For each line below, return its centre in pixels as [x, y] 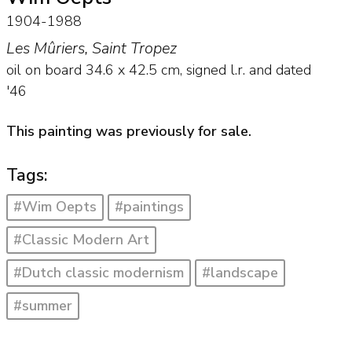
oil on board [44, 70]
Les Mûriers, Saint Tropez [91, 49]
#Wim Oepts [55, 207]
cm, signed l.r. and [216, 70]
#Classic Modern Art [81, 240]
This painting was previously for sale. [128, 131]
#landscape [240, 272]
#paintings [150, 207]
